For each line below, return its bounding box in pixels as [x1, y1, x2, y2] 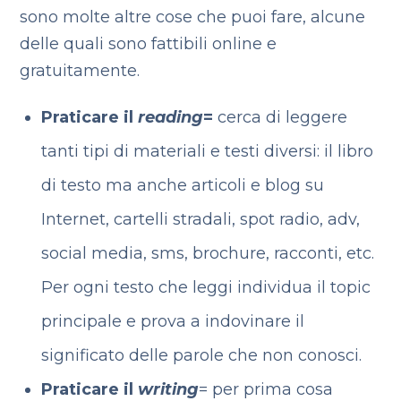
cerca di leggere [212, 107, 347, 127]
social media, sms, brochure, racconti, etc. [40, 243, 374, 263]
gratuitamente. [20, 61, 141, 81]
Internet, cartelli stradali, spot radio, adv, [40, 209, 360, 229]
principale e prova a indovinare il [40, 311, 304, 331]
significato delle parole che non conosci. [40, 346, 362, 365]
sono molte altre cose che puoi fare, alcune [20, 7, 366, 27]
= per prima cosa [198, 380, 333, 399]
